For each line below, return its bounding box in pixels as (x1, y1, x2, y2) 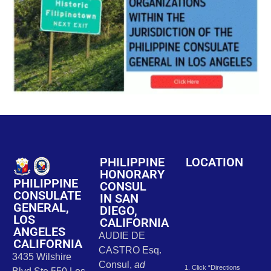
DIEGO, (99, 203, 137, 218)
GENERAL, (13, 200, 69, 215)
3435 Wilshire (12, 252, 71, 263)
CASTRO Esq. (98, 245, 162, 256)
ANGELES (13, 224, 65, 240)
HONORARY (99, 167, 165, 182)
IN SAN (99, 191, 139, 206)
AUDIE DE (98, 230, 145, 241)
